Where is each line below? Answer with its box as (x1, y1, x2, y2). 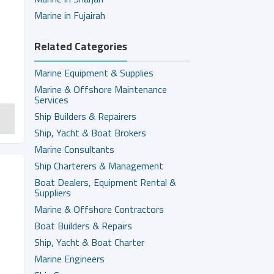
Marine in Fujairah (34, 8, 105, 23)
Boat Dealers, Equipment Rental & (34, 175, 176, 190)
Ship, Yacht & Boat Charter (34, 235, 144, 250)
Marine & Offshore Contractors (34, 202, 164, 217)
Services (34, 92, 68, 107)
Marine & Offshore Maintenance (34, 82, 167, 97)
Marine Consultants (34, 142, 114, 157)
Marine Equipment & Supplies (34, 65, 154, 80)
